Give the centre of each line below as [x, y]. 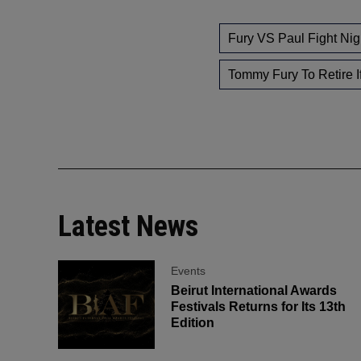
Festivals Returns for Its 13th [258, 307]
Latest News [128, 227]
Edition [192, 323]
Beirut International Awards [253, 291]
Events [188, 271]
